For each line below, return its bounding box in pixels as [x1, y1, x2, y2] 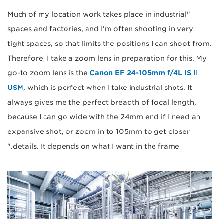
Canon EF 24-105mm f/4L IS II [89, 69, 198, 77]
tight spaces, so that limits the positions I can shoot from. [7, 40, 212, 48]
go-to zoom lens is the [7, 69, 89, 77]
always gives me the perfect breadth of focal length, [7, 98, 196, 107]
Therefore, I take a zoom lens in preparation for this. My [7, 54, 207, 63]
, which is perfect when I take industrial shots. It [23, 84, 192, 92]
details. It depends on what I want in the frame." [13, 142, 179, 151]
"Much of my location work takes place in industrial [7, 10, 187, 19]
